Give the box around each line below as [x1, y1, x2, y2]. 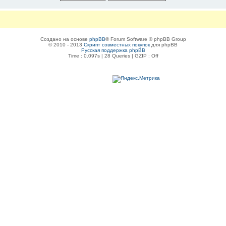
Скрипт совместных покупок [84, 41, 150, 47]
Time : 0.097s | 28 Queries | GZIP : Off [68, 52, 158, 59]
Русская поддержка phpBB [81, 47, 145, 53]
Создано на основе [40, 36, 89, 42]
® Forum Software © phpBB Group [105, 36, 186, 42]
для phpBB [150, 41, 178, 47]
